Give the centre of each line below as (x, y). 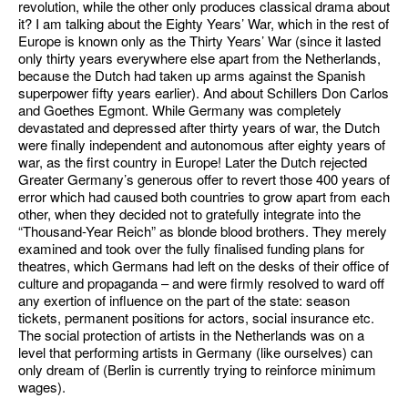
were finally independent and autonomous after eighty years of (202, 144)
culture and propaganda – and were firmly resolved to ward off (201, 283)
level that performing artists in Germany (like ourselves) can (195, 352)
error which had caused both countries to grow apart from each (204, 196)
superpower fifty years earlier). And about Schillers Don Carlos (204, 92)
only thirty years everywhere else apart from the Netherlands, (199, 58)
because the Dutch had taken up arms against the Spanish (192, 75)
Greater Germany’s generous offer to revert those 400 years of (204, 179)
